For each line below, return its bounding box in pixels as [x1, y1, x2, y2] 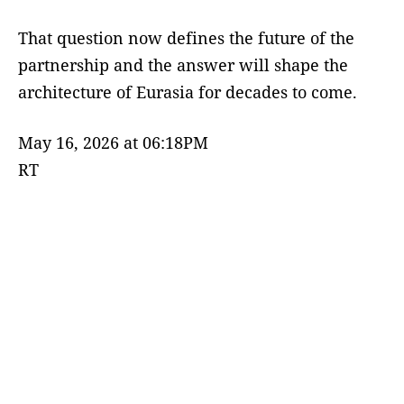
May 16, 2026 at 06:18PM [18, 132, 208, 154]
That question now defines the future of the [18, 27, 354, 50]
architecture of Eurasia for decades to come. [18, 81, 357, 104]
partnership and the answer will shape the [18, 54, 348, 77]
